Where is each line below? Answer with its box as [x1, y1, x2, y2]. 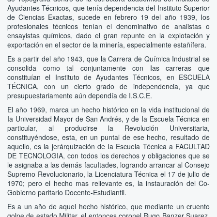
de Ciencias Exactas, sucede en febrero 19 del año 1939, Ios [7, 12, 210, 22]
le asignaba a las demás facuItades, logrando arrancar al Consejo [7, 159, 210, 170]
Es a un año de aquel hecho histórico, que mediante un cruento [7, 201, 210, 211]
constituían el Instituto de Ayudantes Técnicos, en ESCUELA [7, 72, 210, 82]
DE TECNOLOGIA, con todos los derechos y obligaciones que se [7, 150, 210, 160]
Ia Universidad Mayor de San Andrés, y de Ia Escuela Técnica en [7, 113, 210, 124]
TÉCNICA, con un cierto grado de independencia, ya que [7, 81, 210, 91]
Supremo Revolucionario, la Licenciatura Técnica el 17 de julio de [7, 169, 210, 179]
